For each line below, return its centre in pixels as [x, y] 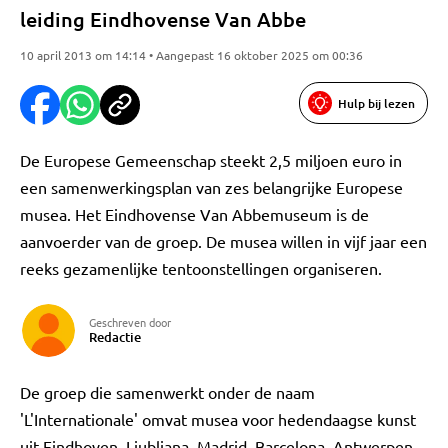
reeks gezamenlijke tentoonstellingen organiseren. [201, 268]
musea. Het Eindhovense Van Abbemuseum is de [194, 214]
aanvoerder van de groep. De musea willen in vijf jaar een [223, 241]
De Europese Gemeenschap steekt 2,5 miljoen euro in [211, 160]
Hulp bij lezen [376, 103]
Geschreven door [130, 322]
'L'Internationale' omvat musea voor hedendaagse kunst [218, 419]
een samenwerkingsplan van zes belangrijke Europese [211, 187]
